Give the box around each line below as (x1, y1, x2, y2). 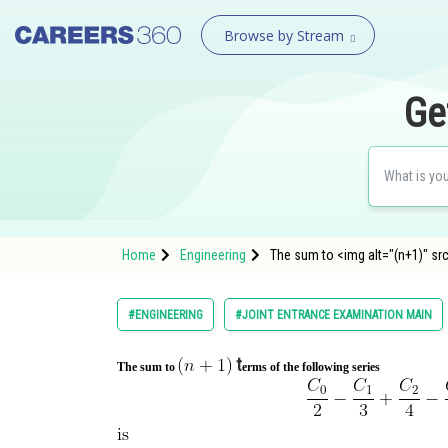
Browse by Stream (223, 26, 344, 45)
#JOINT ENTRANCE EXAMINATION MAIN (235, 308, 432, 322)
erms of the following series (242, 360, 383, 374)
